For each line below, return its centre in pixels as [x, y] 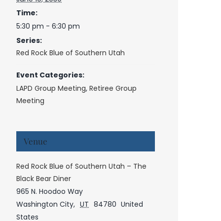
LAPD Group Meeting [51, 88]
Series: [29, 40]
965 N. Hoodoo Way [50, 191]
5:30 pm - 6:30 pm [48, 26]
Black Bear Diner [44, 178]
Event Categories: [51, 75]
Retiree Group [113, 88]
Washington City [45, 204]
